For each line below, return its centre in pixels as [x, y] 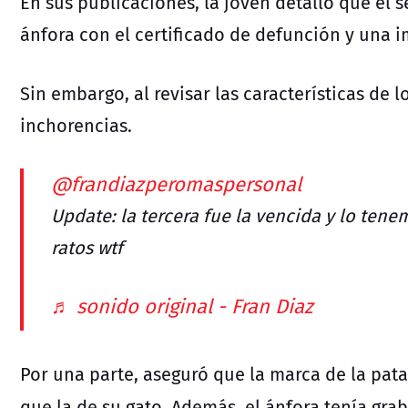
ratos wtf [87, 247]
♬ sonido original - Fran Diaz [182, 306]
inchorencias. [78, 125]
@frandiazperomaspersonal [176, 184]
